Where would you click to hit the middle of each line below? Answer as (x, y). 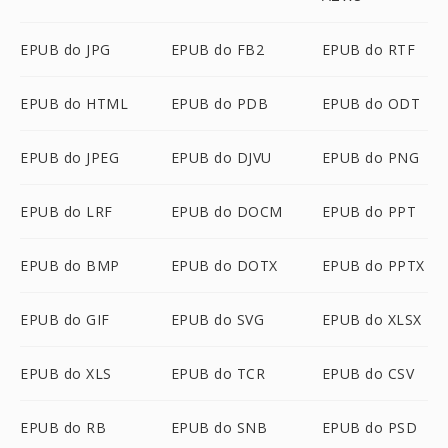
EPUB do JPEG (69, 157)
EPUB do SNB (219, 427)
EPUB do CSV (368, 373)
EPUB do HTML (74, 103)
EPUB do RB (63, 427)
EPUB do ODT (371, 103)
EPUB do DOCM (226, 211)
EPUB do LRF (66, 211)
